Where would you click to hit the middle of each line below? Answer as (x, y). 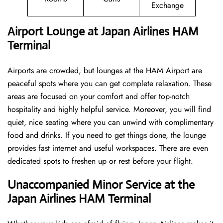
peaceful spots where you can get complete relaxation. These (110, 84)
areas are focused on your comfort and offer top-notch (99, 97)
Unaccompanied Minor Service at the (101, 185)
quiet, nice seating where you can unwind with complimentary (111, 122)
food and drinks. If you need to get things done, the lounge (107, 135)
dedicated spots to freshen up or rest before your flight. (102, 161)
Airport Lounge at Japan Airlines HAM (103, 32)
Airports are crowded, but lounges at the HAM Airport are (105, 71)
